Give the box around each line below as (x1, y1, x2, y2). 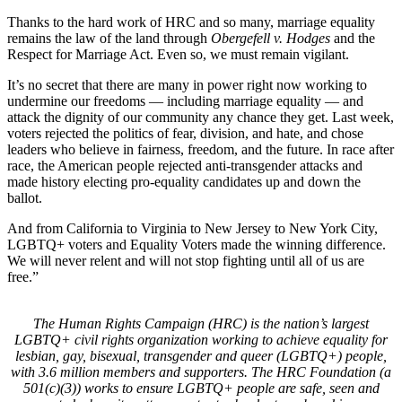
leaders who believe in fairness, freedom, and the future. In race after (7, 141, 394, 157)
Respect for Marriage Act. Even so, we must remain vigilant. (7, 46, 353, 62)
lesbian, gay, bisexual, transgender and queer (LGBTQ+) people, (15, 347, 387, 363)
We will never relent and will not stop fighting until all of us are (7, 252, 364, 268)
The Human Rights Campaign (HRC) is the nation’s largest (33, 315, 369, 331)
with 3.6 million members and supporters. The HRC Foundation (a (11, 363, 391, 380)
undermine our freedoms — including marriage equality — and (7, 92, 363, 109)
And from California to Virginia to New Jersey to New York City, (7, 220, 378, 236)
